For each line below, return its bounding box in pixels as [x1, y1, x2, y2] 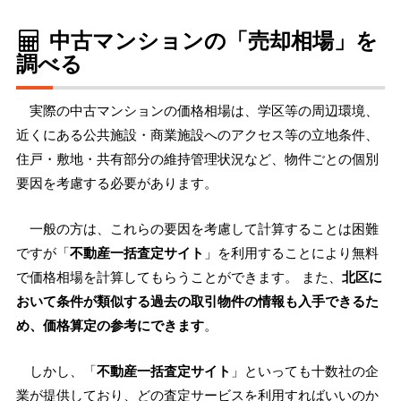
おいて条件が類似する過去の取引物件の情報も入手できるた [16, 292, 379, 311]
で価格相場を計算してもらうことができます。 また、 [16, 268, 342, 286]
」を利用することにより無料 [204, 243, 379, 262]
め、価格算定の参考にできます [16, 316, 204, 335]
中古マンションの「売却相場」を [43, 25, 378, 55]
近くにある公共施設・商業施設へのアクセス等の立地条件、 [16, 125, 379, 144]
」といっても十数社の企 [231, 362, 379, 380]
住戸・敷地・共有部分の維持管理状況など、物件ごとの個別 [16, 149, 379, 168]
